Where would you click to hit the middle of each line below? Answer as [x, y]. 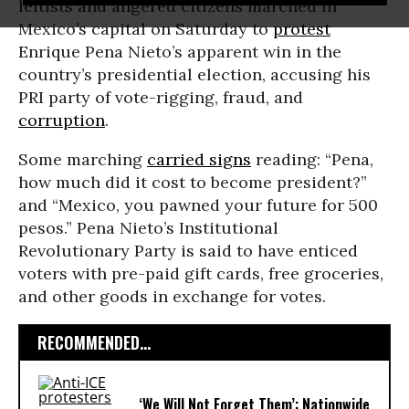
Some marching [83, 159]
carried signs [199, 159]
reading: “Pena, [312, 159]
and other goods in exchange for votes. [172, 296]
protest [302, 29]
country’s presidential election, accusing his [194, 74]
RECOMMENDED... [94, 342]
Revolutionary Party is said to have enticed [188, 251]
